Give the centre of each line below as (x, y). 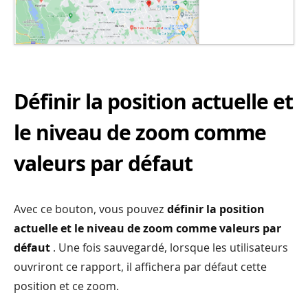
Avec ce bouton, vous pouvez (90, 209)
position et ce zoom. (66, 286)
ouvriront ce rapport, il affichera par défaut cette (140, 266)
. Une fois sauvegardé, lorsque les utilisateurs (169, 247)
